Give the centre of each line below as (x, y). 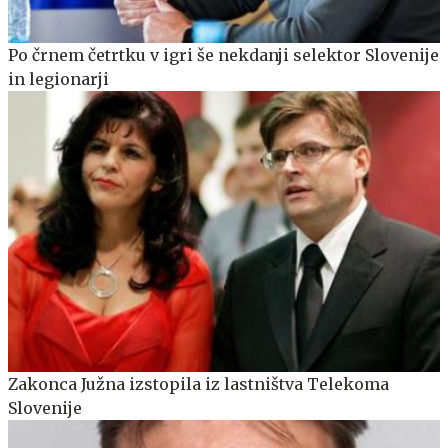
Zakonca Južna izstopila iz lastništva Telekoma (198, 383)
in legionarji (58, 78)
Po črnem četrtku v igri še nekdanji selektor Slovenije (223, 54)
